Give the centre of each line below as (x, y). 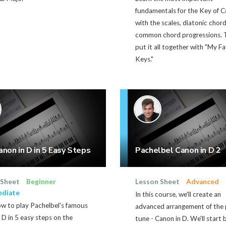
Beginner (41, 182)
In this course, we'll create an (178, 194)
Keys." (145, 59)
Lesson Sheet (158, 182)
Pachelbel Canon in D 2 (178, 151)
